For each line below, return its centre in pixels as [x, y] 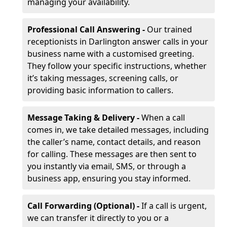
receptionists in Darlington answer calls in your [118, 42]
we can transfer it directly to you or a [98, 218]
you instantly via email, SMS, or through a [107, 166]
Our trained [169, 29]
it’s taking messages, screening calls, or [103, 78]
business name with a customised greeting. [111, 54]
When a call [163, 118]
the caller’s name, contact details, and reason [114, 142]
